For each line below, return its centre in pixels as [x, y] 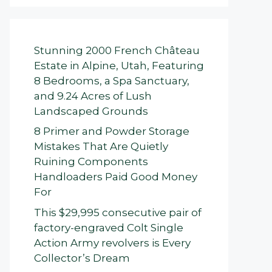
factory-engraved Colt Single [109, 227]
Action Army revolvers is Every [112, 243]
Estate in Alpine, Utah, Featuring [119, 65]
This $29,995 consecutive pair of [118, 212]
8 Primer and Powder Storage [112, 131]
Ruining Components [91, 161]
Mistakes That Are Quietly [101, 146]
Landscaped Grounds [91, 111]
